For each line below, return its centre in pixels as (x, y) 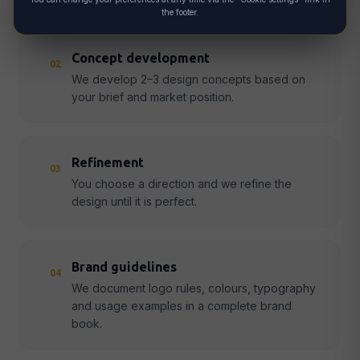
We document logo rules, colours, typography (194, 288)
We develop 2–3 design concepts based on (188, 79)
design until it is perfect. (134, 201)
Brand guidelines (124, 267)
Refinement (108, 162)
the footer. (180, 12)
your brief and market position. (153, 97)
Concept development (141, 58)
